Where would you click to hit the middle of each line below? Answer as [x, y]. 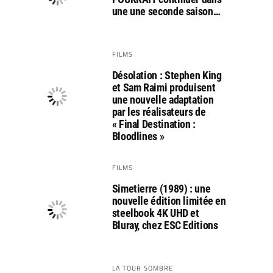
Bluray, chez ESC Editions [165, 225]
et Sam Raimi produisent [164, 87]
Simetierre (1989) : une [161, 189]
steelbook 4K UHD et [155, 213]
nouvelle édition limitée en [169, 201]
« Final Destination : [154, 124]
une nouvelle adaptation [163, 100]
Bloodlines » [138, 136]
